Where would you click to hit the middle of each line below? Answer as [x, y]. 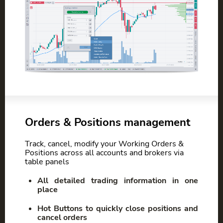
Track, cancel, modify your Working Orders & [104, 144]
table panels [47, 162]
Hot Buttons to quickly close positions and [118, 208]
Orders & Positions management [108, 122]
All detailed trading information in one [118, 180]
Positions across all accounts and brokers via [104, 153]
